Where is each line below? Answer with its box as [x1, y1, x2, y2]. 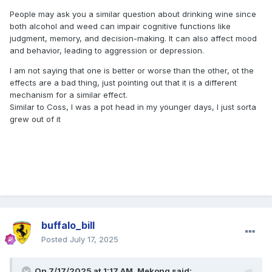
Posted [41, 234, 70, 245]
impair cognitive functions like [117, 21, 231, 32]
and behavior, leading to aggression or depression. [10, 46, 204, 56]
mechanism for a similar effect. [10, 90, 130, 100]
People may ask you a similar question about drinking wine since [10, 9, 256, 19]
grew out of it [10, 114, 61, 124]
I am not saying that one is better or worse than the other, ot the [10, 66, 254, 76]
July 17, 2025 [70, 234, 118, 245]
